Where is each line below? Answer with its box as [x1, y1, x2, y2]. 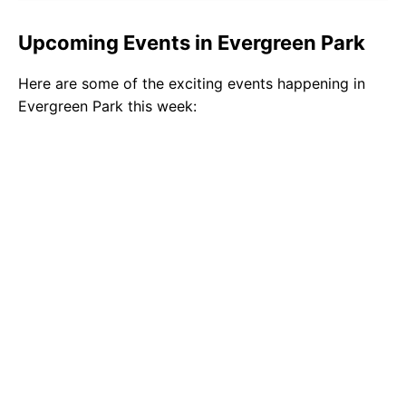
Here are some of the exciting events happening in [18, 74, 365, 93]
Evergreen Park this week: [18, 97, 197, 116]
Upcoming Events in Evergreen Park [18, 31, 365, 55]
